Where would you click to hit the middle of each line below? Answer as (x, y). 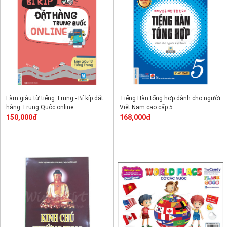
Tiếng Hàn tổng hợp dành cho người (170, 98)
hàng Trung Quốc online (40, 107)
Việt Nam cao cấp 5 (146, 107)
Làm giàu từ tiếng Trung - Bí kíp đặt (55, 98)
